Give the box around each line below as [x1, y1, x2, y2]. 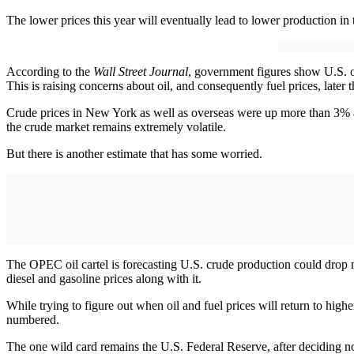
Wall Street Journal [93, 65, 188, 79]
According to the [6, 65, 93, 79]
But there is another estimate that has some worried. [6, 147, 262, 161]
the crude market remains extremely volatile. [6, 120, 226, 134]
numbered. [6, 313, 59, 327]
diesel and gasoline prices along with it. [6, 272, 201, 286]
